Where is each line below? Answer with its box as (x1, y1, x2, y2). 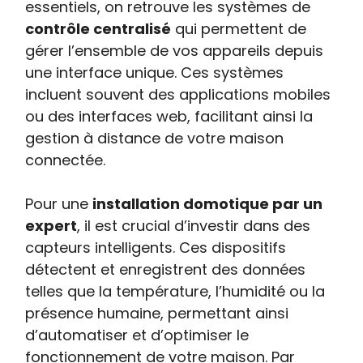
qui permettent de (171, 19, 307, 39)
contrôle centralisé (25, 19, 172, 39)
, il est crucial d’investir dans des (77, 216, 311, 236)
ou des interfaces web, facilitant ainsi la (25, 106, 314, 126)
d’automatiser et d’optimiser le (25, 325, 250, 345)
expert (25, 216, 78, 236)
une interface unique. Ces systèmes (25, 62, 284, 83)
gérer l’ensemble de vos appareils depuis (25, 41, 324, 61)
